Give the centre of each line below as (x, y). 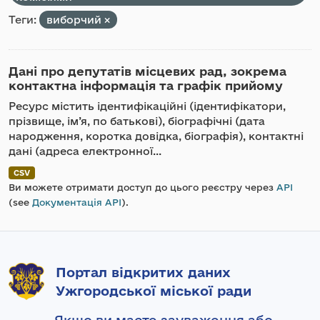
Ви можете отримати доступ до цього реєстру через (142, 187)
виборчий (75, 20)
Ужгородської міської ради (154, 291)
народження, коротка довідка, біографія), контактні (156, 136)
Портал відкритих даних (143, 272)
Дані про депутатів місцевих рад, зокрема (147, 71)
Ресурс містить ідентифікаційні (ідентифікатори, (147, 106)
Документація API (77, 202)
